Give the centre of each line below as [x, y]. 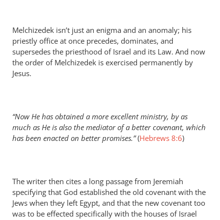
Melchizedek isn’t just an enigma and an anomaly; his [102, 30]
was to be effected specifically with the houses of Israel [105, 214]
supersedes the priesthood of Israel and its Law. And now [109, 52]
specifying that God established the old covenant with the [109, 192]
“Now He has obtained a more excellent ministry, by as [100, 116]
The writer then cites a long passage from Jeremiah [98, 181]
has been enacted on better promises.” [74, 138]
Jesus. [22, 73]
